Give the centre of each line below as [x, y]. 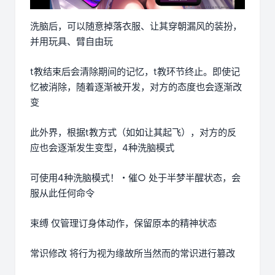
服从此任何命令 [62, 193]
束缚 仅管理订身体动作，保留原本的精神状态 [123, 223]
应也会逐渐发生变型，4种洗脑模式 [102, 147]
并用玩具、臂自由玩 [72, 41]
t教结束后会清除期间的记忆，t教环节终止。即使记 [135, 71]
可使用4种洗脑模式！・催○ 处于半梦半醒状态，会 [135, 177]
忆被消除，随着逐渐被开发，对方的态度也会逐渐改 [136, 87]
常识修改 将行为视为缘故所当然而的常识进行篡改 [133, 253]
